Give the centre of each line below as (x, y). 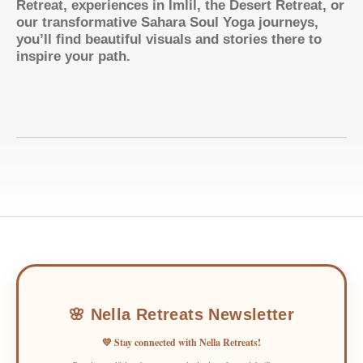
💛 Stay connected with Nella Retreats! (181, 342)
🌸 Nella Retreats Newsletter (181, 314)
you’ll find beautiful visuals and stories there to (169, 39)
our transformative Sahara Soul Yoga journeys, (167, 22)
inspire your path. (73, 56)
